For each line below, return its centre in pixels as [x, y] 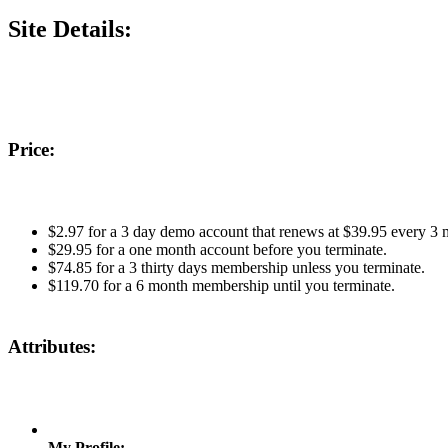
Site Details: [70, 28]
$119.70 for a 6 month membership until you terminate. [221, 286]
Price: [31, 149]
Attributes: [52, 347]
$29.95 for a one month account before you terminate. [217, 250]
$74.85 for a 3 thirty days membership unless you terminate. [236, 268]
